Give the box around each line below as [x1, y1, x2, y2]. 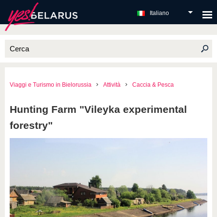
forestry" [10, 120, 53, 131]
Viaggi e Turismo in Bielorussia [10, 81, 92, 88]
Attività [103, 81, 121, 88]
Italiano [150, 10, 169, 16]
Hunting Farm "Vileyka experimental [10, 104, 187, 115]
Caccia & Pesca [132, 81, 174, 88]
